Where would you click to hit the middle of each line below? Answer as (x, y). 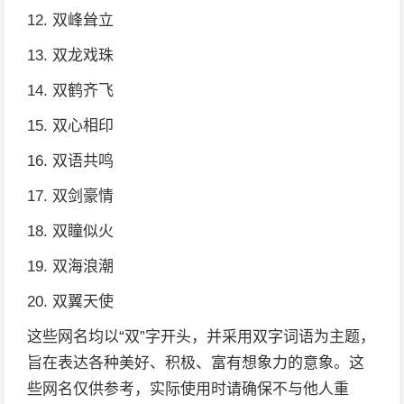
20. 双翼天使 (70, 302)
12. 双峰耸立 (70, 20)
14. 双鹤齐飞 (70, 91)
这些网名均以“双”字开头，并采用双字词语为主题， (201, 337)
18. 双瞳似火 (70, 231)
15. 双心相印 (70, 126)
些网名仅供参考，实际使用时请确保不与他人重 (188, 389)
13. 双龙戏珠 (70, 55)
